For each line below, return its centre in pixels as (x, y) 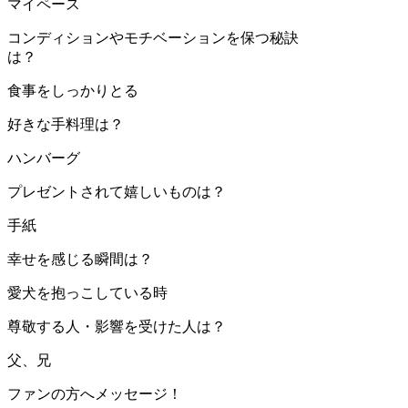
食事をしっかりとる (73, 91)
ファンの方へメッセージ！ (95, 394)
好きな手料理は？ (66, 125)
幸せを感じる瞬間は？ (80, 260)
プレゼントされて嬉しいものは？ (117, 192)
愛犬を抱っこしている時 (87, 293)
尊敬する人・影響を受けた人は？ (117, 327)
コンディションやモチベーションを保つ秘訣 (153, 38)
